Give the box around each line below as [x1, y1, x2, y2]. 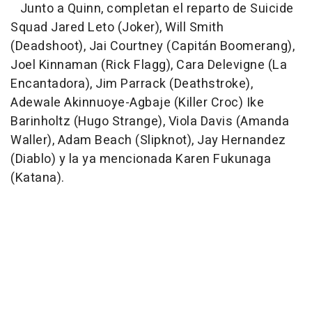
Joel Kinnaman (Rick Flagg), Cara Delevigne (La [10, 56, 287, 75]
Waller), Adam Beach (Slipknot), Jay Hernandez [10, 131, 286, 150]
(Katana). [10, 169, 65, 188]
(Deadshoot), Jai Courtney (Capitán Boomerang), [10, 37, 295, 56]
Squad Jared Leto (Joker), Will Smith [10, 18, 224, 38]
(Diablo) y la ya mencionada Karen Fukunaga [10, 150, 271, 169]
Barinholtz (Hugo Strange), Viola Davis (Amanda [10, 112, 289, 132]
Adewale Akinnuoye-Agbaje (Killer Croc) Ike [10, 93, 264, 113]
